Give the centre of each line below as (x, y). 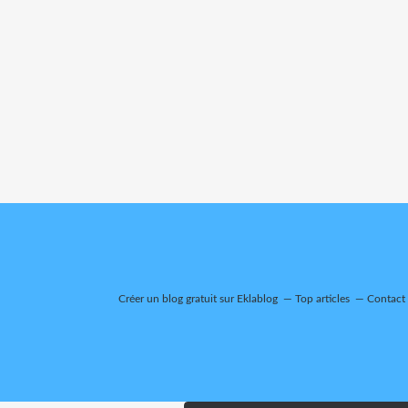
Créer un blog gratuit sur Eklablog (198, 299)
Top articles (322, 299)
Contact (386, 299)
